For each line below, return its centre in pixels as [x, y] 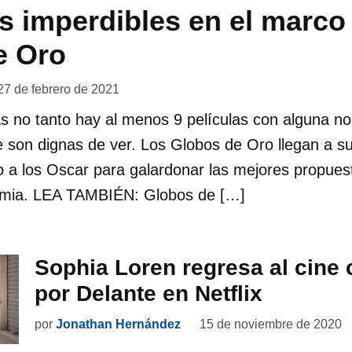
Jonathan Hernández [118, 324]
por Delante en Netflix [148, 293]
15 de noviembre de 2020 [271, 324]
